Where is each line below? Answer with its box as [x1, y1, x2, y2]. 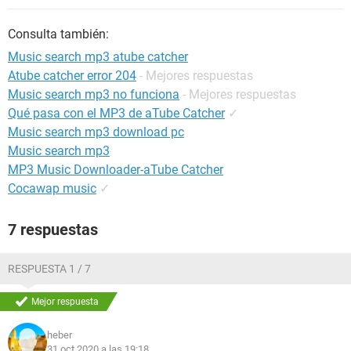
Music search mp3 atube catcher [8, 49, 188, 64]
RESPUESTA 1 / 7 [8, 262, 91, 275]
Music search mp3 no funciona [8, 87, 179, 102]
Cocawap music [8, 181, 96, 196]
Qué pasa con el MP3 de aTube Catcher [8, 106, 225, 121]
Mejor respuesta [31, 296, 99, 307]
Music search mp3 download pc [8, 125, 184, 139]
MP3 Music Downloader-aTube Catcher [8, 162, 223, 177]
